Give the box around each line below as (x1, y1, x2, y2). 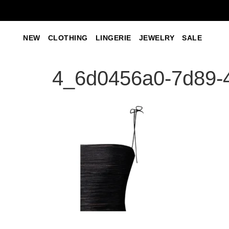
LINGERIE (95, 34, 131, 42)
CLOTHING (48, 34, 88, 42)
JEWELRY (139, 34, 174, 42)
